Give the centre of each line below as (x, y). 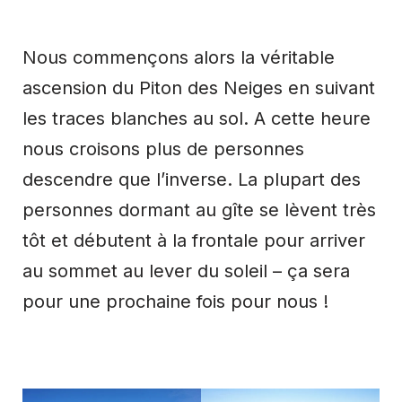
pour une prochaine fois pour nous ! (175, 302)
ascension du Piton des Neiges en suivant (199, 88)
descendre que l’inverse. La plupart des (192, 180)
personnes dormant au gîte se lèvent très (199, 210)
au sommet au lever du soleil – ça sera (186, 271)
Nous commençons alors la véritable (179, 58)
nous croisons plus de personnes (163, 149)
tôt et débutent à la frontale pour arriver (194, 241)
